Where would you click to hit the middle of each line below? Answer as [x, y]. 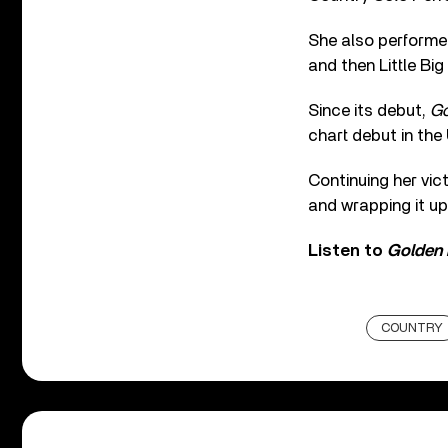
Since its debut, [369, 110]
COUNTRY [412, 328]
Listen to [347, 250]
